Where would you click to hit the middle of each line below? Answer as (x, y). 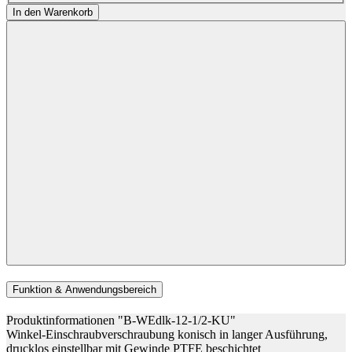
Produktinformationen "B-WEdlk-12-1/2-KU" (121, 320)
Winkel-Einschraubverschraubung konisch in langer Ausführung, (167, 334)
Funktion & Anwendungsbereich (84, 290)
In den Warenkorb (53, 13)
